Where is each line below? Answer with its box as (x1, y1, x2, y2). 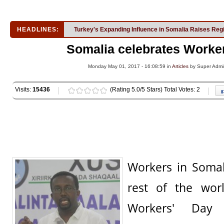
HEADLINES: (17, 26, 59, 33)
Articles (172, 63, 188, 69)
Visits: (15, 86, 32, 93)
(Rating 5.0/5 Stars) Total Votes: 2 (110, 86, 200, 93)
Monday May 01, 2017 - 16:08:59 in (88, 63, 172, 69)
